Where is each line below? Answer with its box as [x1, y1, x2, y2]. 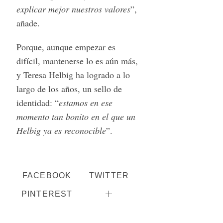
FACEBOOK [22, 170, 72, 180]
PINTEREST [21, 189, 73, 199]
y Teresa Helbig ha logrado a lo [16, 68, 130, 81]
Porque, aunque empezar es [16, 40, 115, 53]
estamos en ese [58, 96, 112, 109]
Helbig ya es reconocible [16, 124, 106, 136]
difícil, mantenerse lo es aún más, [16, 54, 138, 67]
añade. [16, 16, 40, 29]
